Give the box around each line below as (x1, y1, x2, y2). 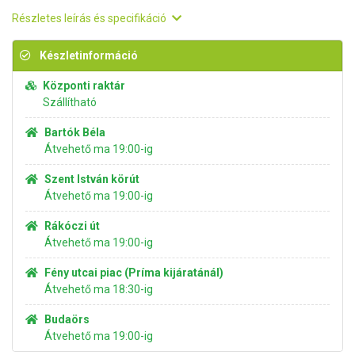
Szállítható (43, 96, 97, 109)
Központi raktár (43, 79, 125, 92)
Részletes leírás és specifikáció (12, 12, 169, 25)
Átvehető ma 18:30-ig (44, 283, 153, 296)
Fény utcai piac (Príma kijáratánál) (44, 266, 223, 279)
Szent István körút (44, 173, 139, 185)
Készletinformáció (37, 49, 138, 62)
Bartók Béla (44, 126, 105, 139)
